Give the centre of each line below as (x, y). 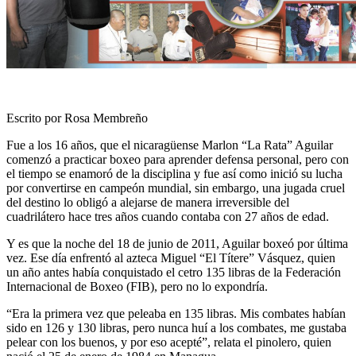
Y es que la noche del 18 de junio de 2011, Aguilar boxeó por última (177, 243)
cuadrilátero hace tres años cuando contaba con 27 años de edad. (168, 216)
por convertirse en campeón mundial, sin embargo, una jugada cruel (176, 188)
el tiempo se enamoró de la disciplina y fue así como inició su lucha (174, 173)
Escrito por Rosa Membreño (77, 118)
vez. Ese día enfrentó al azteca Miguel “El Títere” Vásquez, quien (171, 257)
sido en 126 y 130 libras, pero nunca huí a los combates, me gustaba (176, 327)
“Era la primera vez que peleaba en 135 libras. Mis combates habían (176, 313)
